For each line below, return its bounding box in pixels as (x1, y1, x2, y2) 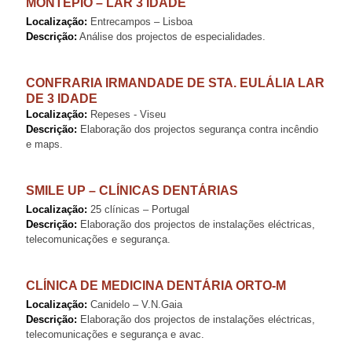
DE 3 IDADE (26, 92, 97, 105)
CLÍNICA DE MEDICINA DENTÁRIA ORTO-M (26, 279, 286, 292)
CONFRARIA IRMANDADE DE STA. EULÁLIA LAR (26, 76, 324, 90)
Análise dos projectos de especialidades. (77, 31, 266, 42)
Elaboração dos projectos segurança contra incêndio (77, 123, 318, 135)
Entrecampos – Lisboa (87, 16, 192, 27)
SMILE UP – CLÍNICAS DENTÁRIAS (26, 184, 238, 197)
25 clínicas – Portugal (87, 203, 189, 215)
